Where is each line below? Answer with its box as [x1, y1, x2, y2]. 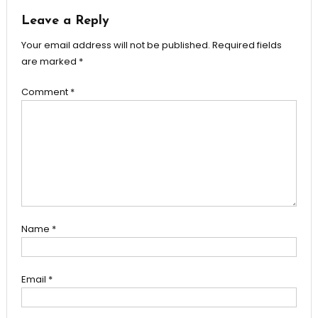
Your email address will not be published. [21, 38, 210, 52]
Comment [21, 84, 70, 99]
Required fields [212, 38, 282, 52]
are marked [21, 54, 79, 68]
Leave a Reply [21, 13, 109, 28]
